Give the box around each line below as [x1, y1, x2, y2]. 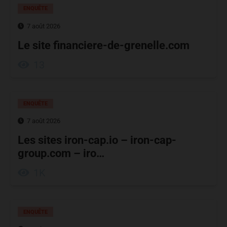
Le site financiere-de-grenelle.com [18, 39, 190, 52]
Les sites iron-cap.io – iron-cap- [18, 134, 176, 147]
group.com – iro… [18, 147, 104, 160]
